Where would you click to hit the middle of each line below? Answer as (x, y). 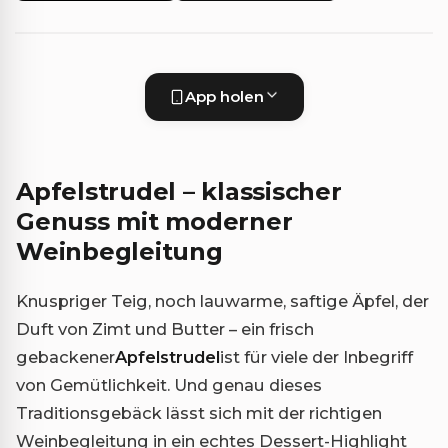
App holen (224, 97)
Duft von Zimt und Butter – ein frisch (165, 329)
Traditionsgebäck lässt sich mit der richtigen (199, 413)
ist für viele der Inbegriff (316, 357)
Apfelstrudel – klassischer (179, 192)
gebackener (65, 357)
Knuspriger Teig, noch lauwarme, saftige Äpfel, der (222, 301)
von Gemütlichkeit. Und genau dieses (169, 385)
